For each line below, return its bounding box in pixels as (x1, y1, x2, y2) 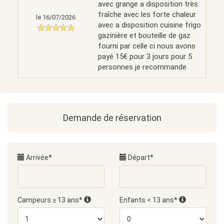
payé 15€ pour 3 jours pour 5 (98, 52, 192, 61)
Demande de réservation (62, 112, 161, 123)
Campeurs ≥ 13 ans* (17, 196, 84, 204)
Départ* (126, 153, 153, 161)
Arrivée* (24, 153, 52, 161)
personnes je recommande (98, 62, 186, 71)
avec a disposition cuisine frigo (98, 20, 201, 29)
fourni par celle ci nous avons (98, 41, 195, 50)
